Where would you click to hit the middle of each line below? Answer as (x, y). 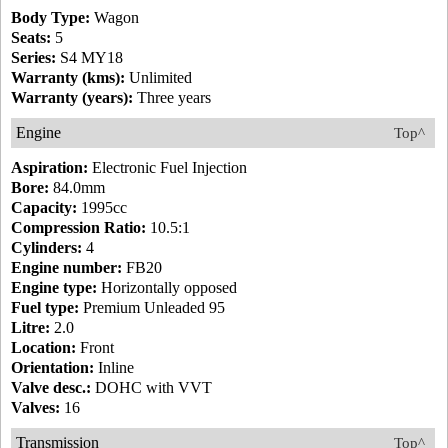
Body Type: (50, 18)
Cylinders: (46, 248)
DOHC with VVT (151, 388)
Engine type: (54, 288)
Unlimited (158, 78)
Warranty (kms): (68, 78)
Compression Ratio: (78, 228)
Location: (43, 348)
